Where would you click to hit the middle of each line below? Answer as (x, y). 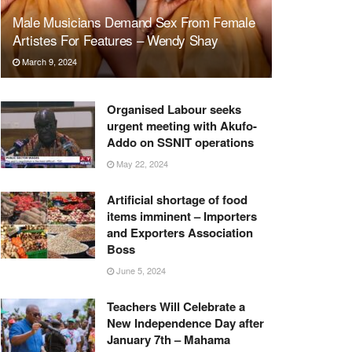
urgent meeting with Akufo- (182, 125)
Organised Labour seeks (174, 109)
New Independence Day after (185, 323)
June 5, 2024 (140, 270)
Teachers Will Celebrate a (176, 306)
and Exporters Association (180, 232)
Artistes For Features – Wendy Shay (115, 39)
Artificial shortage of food (177, 199)
